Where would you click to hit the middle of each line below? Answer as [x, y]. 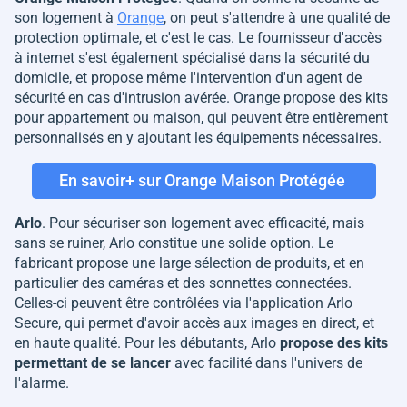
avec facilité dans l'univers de [267, 362]
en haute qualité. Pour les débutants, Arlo [147, 342]
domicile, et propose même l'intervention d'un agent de [188, 77]
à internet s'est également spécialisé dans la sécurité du [192, 57]
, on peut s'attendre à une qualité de [277, 17]
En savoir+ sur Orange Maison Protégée [202, 181]
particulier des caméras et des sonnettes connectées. [183, 283]
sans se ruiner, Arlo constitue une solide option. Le [174, 243]
